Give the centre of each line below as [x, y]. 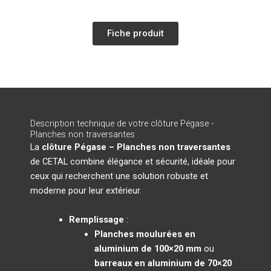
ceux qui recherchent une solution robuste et [119, 176]
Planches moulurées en [145, 234]
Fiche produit [135, 34]
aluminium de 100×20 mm [148, 248]
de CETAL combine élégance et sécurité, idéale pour [133, 162]
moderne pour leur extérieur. [86, 191]
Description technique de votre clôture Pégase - [122, 124]
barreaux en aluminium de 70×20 [163, 263]
